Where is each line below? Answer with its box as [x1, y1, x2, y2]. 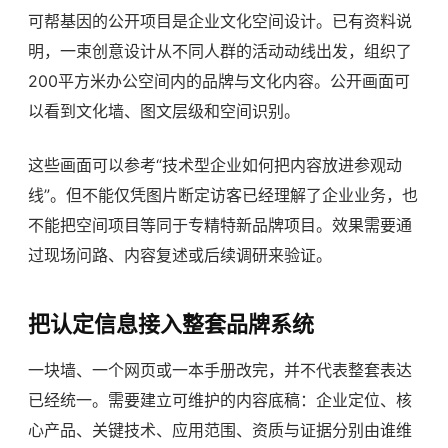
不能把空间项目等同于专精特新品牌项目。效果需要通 [28, 215, 412, 236]
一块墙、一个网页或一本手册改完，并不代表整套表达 [28, 360, 412, 381]
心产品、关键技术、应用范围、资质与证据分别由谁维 [28, 420, 412, 441]
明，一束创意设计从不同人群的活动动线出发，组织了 [28, 41, 412, 62]
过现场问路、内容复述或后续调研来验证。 [28, 245, 332, 266]
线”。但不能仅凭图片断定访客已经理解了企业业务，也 [28, 185, 418, 206]
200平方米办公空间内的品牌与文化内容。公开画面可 [28, 71, 410, 92]
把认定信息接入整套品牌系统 [28, 311, 314, 338]
